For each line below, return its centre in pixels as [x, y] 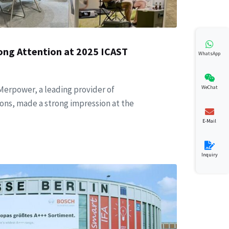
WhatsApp [209, 53]
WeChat [209, 87]
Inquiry [209, 154]
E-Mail [209, 121]
